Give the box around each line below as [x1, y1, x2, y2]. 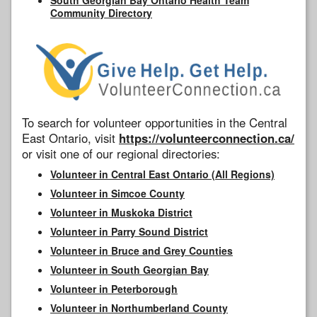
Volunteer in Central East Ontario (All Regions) [50, 166, 275, 181]
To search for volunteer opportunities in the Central [22, 113, 287, 131]
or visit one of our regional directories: [22, 144, 220, 162]
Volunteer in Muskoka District [50, 204, 192, 219]
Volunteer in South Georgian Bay [50, 262, 209, 277]
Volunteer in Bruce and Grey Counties [50, 243, 233, 258]
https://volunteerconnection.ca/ [119, 129, 294, 146]
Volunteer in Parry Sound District [50, 224, 208, 238]
